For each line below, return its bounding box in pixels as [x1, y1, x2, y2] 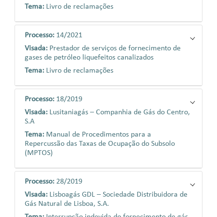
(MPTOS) [25, 149, 53, 157]
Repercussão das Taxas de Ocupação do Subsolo [25, 140, 175, 148]
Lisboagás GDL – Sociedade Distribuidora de [49, 191, 187, 199]
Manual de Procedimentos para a [46, 131, 151, 139]
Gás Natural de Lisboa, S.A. [25, 200, 109, 208]
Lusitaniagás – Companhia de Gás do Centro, [49, 108, 190, 116]
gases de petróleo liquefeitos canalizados [25, 54, 154, 62]
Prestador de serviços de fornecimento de [49, 45, 181, 52]
